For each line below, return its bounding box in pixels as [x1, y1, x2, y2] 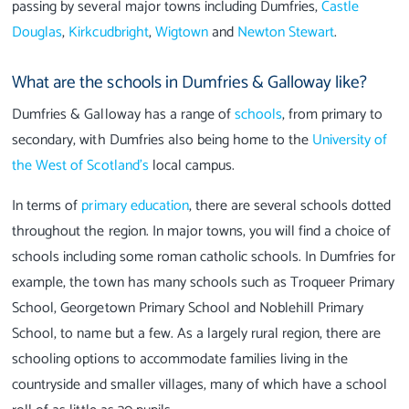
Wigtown [154, 20, 208, 46]
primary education [81, 193, 189, 218]
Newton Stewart [236, 20, 335, 46]
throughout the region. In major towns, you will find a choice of [12, 218, 392, 244]
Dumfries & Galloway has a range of [12, 101, 235, 127]
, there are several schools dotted [188, 193, 392, 218]
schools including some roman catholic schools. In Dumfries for [12, 244, 396, 269]
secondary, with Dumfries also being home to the [12, 127, 313, 152]
